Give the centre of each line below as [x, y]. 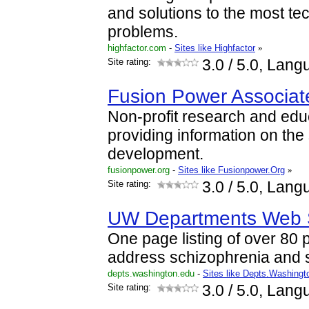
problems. [143, 32]
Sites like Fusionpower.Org [231, 170]
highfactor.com [137, 48]
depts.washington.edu [151, 273]
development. [156, 154]
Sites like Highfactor [215, 48]
